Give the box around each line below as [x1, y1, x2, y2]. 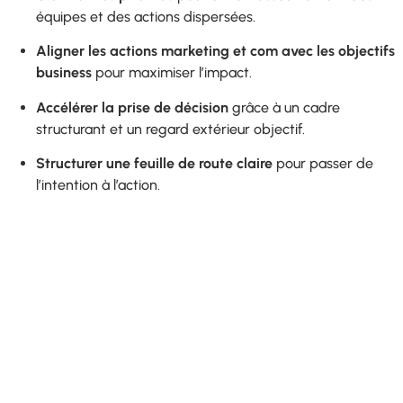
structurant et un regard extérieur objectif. [36, 120, 305, 138]
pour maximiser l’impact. [92, 64, 252, 82]
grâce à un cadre [228, 98, 340, 116]
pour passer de [273, 154, 373, 172]
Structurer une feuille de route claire [36, 154, 273, 172]
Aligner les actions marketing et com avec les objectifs [36, 42, 395, 60]
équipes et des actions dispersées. [36, 7, 255, 25]
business [36, 64, 92, 82]
